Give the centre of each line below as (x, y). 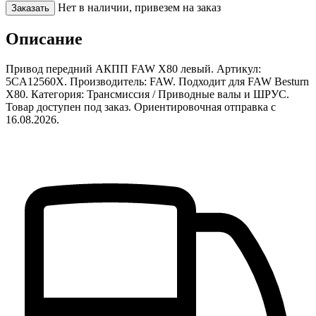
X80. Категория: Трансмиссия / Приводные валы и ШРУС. (147, 94)
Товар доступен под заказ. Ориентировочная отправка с (141, 107)
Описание (44, 38)
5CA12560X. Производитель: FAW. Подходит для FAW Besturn (157, 81)
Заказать (30, 8)
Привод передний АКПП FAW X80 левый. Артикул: (133, 68)
